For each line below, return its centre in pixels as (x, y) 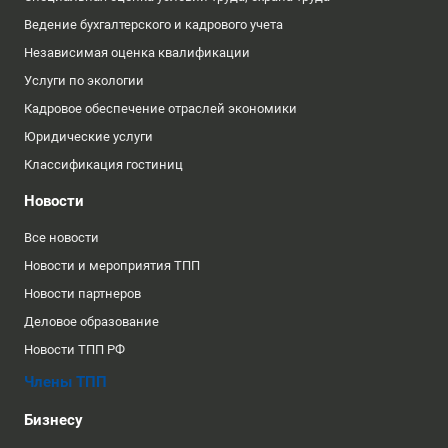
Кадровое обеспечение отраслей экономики (160, 109)
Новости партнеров (82, 294)
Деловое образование (91, 322)
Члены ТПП (65, 382)
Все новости (61, 238)
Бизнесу (53, 420)
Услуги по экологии (84, 81)
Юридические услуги (88, 137)
